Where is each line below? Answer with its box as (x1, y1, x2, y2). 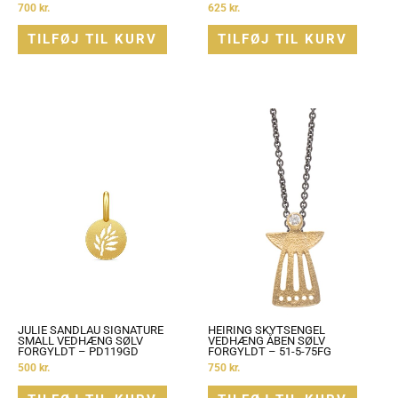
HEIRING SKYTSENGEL (208, 323, 325, 338)
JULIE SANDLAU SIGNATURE (18, 323, 163, 338)
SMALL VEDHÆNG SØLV (18, 334, 143, 348)
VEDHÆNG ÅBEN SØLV (208, 334, 325, 348)
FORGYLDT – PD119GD (18, 345, 139, 359)
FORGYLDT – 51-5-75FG (208, 345, 331, 359)
